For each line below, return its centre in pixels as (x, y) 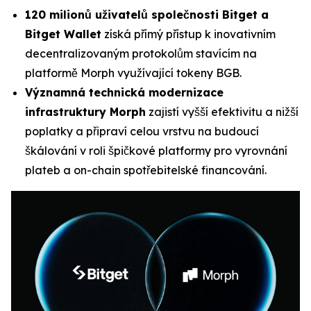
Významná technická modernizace (124, 92)
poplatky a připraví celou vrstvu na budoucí (142, 131)
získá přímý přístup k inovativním (188, 34)
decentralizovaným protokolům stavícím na (141, 53)
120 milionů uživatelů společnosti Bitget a (147, 15)
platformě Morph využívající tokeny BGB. (133, 73)
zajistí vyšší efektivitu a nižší (222, 112)
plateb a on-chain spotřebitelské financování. (146, 170)
